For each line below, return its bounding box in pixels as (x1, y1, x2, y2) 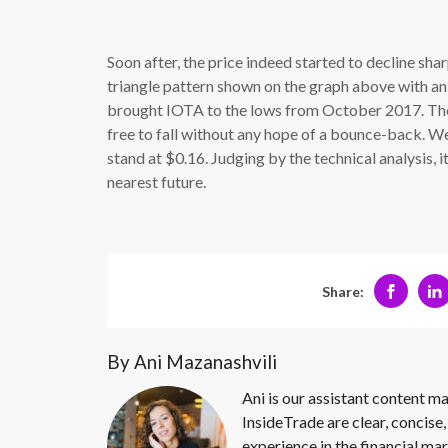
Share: (321, 282, 364, 300)
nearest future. (107, 172, 206, 192)
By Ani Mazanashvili (107, 351, 277, 374)
